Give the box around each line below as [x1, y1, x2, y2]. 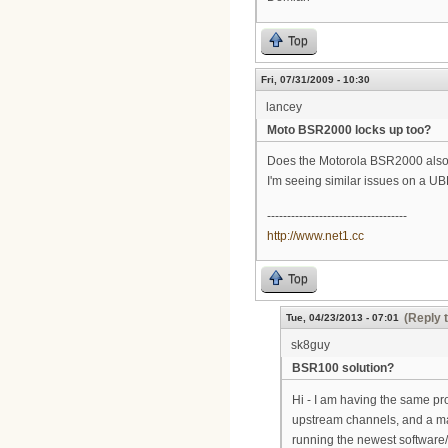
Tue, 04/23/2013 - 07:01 [286, 312, 399, 324]
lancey [266, 99, 302, 114]
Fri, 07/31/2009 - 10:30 [261, 73, 370, 85]
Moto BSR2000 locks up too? [267, 122, 431, 137]
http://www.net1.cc [267, 228, 364, 243]
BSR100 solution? [292, 361, 394, 376]
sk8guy [291, 338, 330, 353]
